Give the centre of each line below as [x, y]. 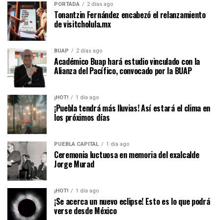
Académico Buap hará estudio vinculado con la [127, 62]
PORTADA [67, 4]
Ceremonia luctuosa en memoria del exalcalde [127, 155]
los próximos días [82, 118]
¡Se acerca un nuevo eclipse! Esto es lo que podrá [132, 202]
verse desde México [85, 211]
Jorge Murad [74, 164]
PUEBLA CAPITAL [76, 144]
